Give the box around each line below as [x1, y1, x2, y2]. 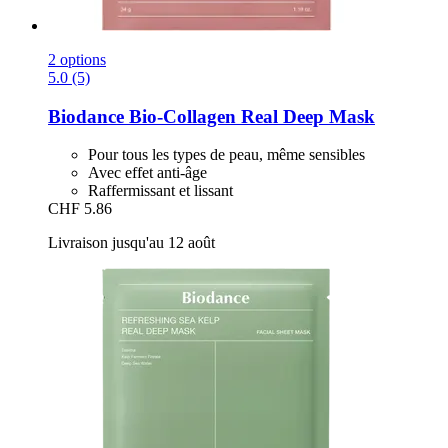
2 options [48, 50, 106, 68]
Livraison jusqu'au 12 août [48, 234, 215, 252]
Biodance [48, 105, 124, 127]
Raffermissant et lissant [88, 182, 233, 200]
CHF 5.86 [48, 200, 112, 218]
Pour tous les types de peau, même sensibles [88, 146, 365, 164]
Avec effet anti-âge [88, 164, 207, 182]
